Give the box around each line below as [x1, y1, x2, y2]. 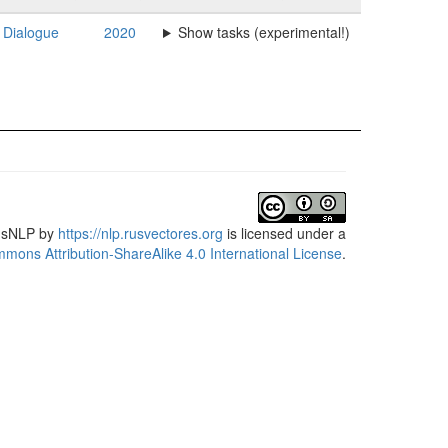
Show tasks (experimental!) [177, 22, 350, 42]
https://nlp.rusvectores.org [58, 223, 223, 243]
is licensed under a [223, 223, 346, 243]
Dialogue [2, 22, 59, 42]
